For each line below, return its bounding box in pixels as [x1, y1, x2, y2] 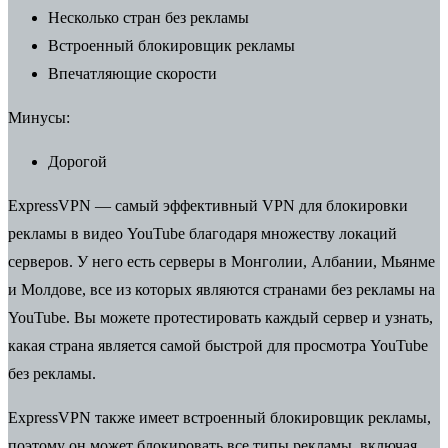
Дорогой [48, 152, 107, 170]
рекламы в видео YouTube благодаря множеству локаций [8, 224, 397, 242]
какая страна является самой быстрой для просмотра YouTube [8, 336, 428, 354]
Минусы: [8, 108, 70, 126]
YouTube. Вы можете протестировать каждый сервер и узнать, [8, 308, 433, 326]
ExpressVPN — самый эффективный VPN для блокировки [8, 196, 408, 214]
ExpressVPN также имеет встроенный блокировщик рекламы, [8, 408, 431, 426]
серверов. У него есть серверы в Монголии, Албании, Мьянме [8, 252, 435, 270]
